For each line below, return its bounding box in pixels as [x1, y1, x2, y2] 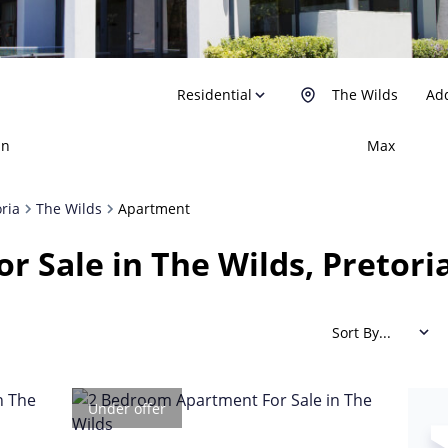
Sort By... [332, 322, 391, 342]
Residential [177, 85, 252, 104]
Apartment [118, 199, 190, 218]
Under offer [88, 398, 166, 418]
